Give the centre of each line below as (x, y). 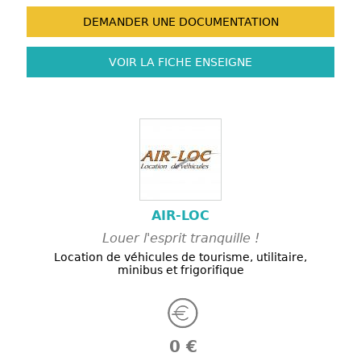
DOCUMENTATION (227, 22)
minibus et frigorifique (180, 270)
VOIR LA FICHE (150, 62)
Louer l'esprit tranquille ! (180, 239)
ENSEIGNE (222, 62)
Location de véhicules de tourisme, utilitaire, (180, 257)
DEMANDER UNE (129, 22)
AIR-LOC (180, 216)
